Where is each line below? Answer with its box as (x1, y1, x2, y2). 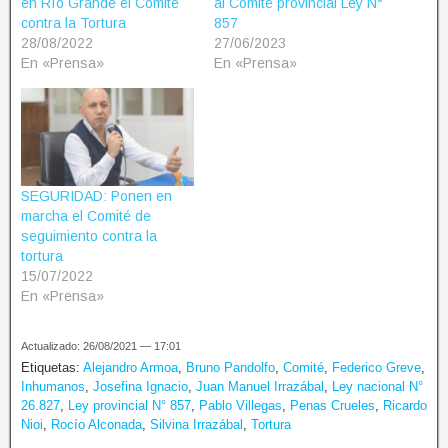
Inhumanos (21, 379, 85, 395)
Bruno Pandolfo (186, 360, 275, 376)
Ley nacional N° (332, 379, 423, 395)
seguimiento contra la (21, 228, 157, 245)
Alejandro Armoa (83, 360, 178, 376)
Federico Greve (332, 360, 421, 376)
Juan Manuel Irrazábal (196, 379, 324, 395)
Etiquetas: (21, 360, 83, 376)
